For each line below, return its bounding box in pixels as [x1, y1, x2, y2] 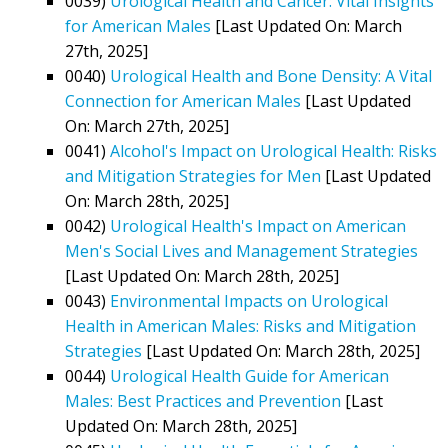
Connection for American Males [65, 89, 301, 112]
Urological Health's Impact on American [110, 214, 406, 237]
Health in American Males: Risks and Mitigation [65, 314, 416, 337]
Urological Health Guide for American [110, 364, 389, 387]
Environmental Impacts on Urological [110, 289, 388, 312]
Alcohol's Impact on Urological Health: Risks [110, 139, 437, 162]
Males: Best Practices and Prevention [65, 389, 341, 412]
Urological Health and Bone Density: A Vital [110, 64, 432, 87]
